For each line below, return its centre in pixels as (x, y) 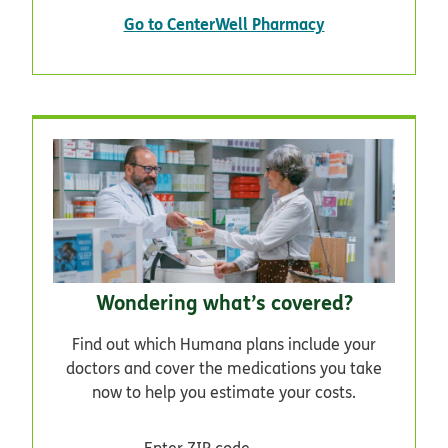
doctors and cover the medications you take (224, 367)
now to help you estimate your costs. (224, 391)
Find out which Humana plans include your (224, 343)
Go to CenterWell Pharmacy (224, 23)
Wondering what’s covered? (224, 301)
